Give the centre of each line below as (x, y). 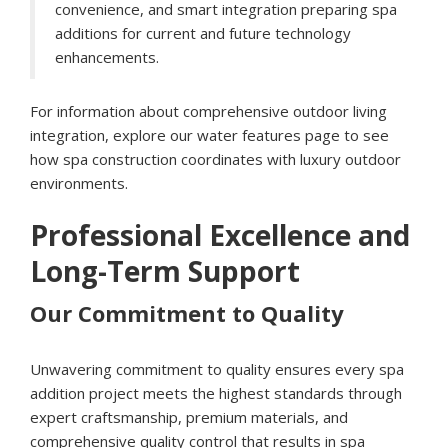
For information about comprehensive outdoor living (208, 111)
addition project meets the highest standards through (216, 393)
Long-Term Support (165, 271)
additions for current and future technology (203, 33)
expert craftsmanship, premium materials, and (189, 417)
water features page (268, 135)
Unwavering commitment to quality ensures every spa (217, 369)
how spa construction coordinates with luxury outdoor (215, 159)
